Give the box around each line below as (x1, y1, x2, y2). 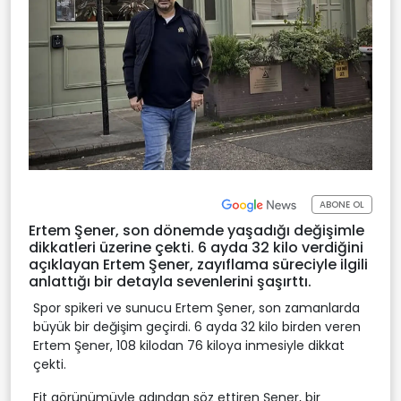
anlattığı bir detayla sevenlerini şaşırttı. (29, 270, 311, 292)
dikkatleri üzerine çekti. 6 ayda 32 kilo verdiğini (29, 236, 363, 258)
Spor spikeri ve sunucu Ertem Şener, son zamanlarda (33, 298, 360, 317)
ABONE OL (320, 198, 364, 212)
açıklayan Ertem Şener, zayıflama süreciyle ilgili (29, 253, 368, 275)
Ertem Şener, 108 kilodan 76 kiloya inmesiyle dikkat (33, 336, 345, 354)
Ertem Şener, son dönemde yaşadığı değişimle (29, 219, 364, 241)
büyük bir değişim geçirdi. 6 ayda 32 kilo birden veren (33, 317, 361, 336)
